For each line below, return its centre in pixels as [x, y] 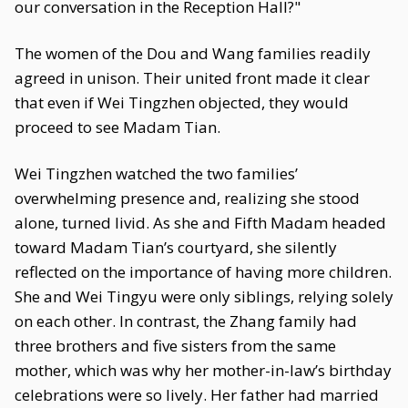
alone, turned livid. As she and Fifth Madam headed [200, 223]
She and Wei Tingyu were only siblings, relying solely [204, 296]
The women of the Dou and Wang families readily [193, 53]
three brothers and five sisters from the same [175, 346]
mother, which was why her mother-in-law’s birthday [203, 370]
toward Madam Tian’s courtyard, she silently [176, 247]
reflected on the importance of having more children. [203, 272]
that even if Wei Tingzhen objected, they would [182, 102]
